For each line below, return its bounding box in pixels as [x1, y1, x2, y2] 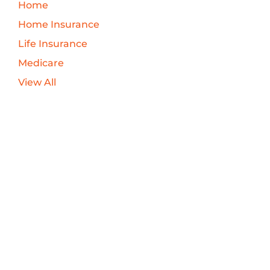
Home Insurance [17, 19, 99, 31]
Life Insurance [17, 38, 87, 50]
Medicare [17, 57, 64, 69]
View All [17, 77, 56, 89]
